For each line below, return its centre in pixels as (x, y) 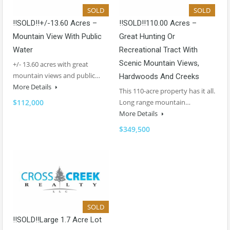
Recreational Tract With (158, 50)
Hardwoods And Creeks (159, 76)
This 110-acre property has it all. (167, 91)
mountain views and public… (56, 75)
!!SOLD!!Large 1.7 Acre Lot (57, 219)
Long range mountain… (155, 102)
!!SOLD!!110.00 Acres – (158, 23)
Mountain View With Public (57, 36)
